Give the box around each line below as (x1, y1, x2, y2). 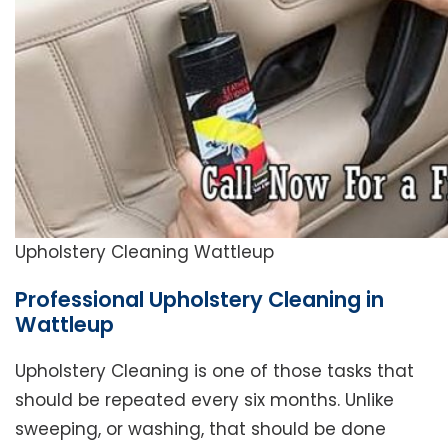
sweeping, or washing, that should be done (15, 417, 386, 442)
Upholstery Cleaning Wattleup (15, 240, 274, 265)
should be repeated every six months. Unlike (15, 388, 394, 413)
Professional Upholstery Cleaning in (15, 285, 384, 315)
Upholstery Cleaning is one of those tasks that (15, 359, 414, 384)
